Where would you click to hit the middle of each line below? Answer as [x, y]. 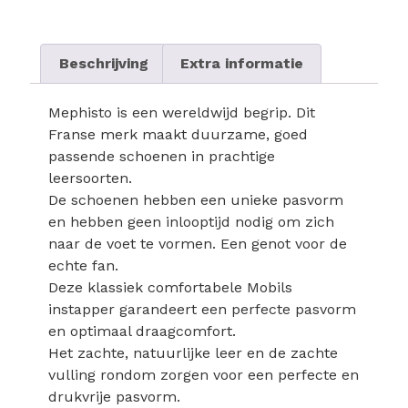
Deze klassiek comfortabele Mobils [171, 287]
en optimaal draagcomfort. [143, 331]
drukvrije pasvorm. [115, 396]
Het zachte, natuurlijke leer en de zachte [194, 352]
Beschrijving [103, 63]
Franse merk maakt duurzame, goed [178, 134]
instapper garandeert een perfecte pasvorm [203, 309]
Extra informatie [242, 63]
